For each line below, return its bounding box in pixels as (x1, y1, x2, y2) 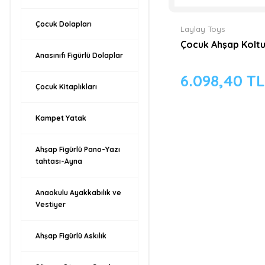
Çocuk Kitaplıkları (35, 82, 97, 91)
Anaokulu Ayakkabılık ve (35, 188, 121, 197)
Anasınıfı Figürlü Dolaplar (35, 51, 123, 60)
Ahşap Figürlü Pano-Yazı (35, 145, 120, 154)
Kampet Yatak (35, 114, 86, 122)
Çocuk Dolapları (35, 20, 92, 28)
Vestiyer (35, 200, 66, 209)
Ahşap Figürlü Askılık (35, 231, 106, 240)
